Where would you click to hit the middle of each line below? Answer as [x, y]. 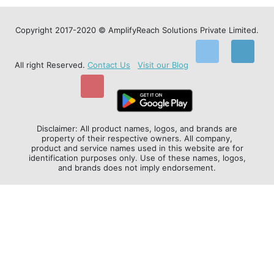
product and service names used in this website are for [137, 148]
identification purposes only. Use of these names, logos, [137, 157]
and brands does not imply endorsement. [137, 167]
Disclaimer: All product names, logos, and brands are [137, 128]
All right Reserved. [51, 65]
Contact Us [109, 65]
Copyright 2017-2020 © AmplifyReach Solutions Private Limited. [137, 30]
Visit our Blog [163, 65]
